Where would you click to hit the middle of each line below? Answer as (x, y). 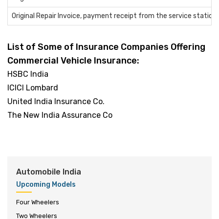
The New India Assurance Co (60, 115)
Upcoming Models (46, 185)
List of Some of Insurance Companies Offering (106, 47)
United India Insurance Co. (56, 101)
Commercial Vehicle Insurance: (73, 61)
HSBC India (28, 74)
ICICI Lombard (33, 88)
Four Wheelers (38, 202)
